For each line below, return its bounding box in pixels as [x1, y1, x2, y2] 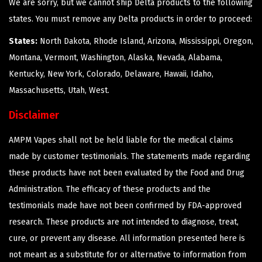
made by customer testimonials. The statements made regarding [9, 151, 250, 162]
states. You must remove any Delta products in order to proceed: [9, 14, 252, 25]
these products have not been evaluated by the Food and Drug [9, 168, 244, 178]
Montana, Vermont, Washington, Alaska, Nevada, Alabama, [9, 53, 222, 63]
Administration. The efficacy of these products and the [9, 184, 211, 195]
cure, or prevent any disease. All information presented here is [9, 233, 245, 244]
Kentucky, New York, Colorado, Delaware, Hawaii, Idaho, [9, 69, 213, 80]
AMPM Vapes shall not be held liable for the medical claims [9, 135, 233, 146]
